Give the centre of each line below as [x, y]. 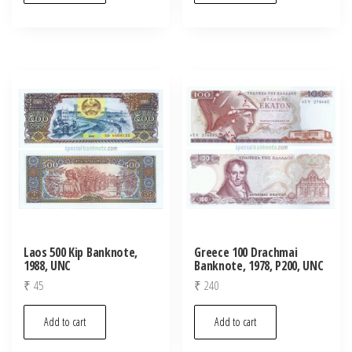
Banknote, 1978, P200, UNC [259, 265]
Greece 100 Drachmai [246, 252]
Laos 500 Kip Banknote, [81, 252]
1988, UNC [48, 265]
